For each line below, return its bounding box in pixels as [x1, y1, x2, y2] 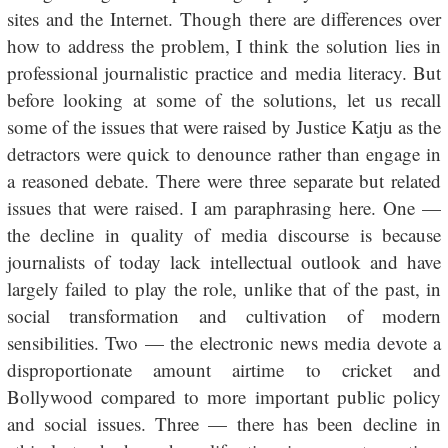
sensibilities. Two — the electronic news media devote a [6, 330, 442, 355]
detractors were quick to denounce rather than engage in [6, 141, 442, 166]
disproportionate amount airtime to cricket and [6, 357, 442, 382]
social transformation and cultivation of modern [6, 303, 442, 328]
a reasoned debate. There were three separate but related [6, 168, 442, 193]
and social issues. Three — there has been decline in [6, 411, 442, 436]
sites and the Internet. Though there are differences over [6, 6, 442, 31]
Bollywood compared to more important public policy [6, 384, 442, 409]
